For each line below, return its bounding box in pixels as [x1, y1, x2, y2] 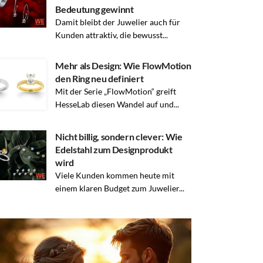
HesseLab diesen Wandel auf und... [55, 99, 180, 109]
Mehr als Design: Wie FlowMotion [55, 59, 191, 71]
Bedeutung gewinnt [55, 3, 134, 15]
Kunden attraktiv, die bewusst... [55, 29, 168, 40]
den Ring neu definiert [55, 72, 144, 84]
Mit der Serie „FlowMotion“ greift [55, 86, 177, 96]
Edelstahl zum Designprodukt [55, 143, 173, 155]
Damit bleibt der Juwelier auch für [55, 16, 181, 27]
